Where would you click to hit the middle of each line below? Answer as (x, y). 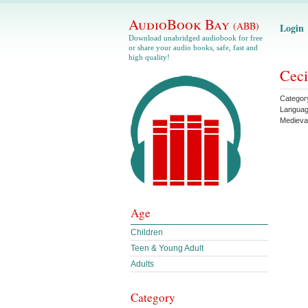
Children (147, 232)
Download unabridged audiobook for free (196, 38)
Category (153, 297)
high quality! (149, 57)
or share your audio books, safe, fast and (193, 47)
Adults (142, 264)
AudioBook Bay (181, 24)
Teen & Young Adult (167, 248)
